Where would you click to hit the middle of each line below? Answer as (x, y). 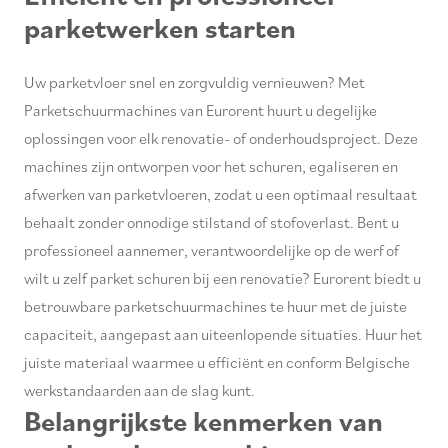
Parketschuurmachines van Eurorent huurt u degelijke (200, 109)
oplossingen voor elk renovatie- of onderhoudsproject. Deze (221, 137)
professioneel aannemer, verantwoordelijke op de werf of (211, 249)
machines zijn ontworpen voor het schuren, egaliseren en (211, 165)
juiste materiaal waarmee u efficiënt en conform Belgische (217, 361)
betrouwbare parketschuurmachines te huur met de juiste (215, 305)
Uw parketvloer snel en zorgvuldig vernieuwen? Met (194, 81)
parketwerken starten (160, 27)
